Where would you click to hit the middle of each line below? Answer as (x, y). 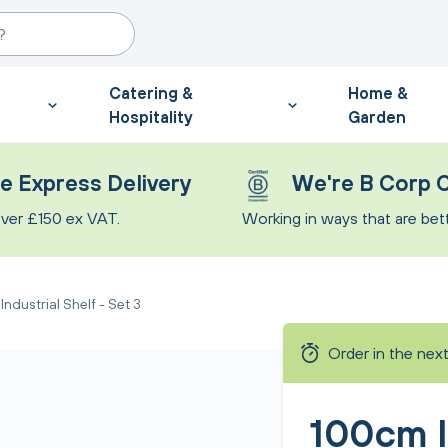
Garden (377, 116)
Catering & (150, 92)
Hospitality (150, 116)
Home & (378, 92)
